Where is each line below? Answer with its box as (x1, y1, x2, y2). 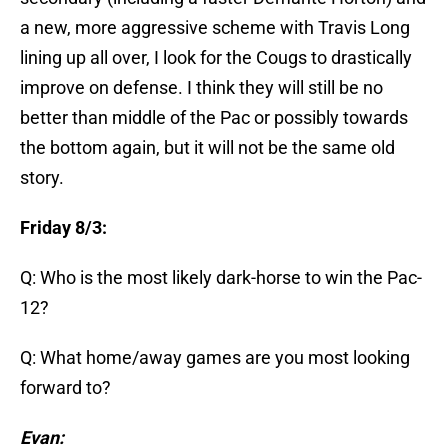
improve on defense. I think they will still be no (20, 77, 383, 99)
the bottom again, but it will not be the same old (20, 137, 395, 159)
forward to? (20, 377, 111, 399)
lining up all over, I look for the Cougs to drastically (20, 47, 412, 69)
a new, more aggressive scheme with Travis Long (20, 17, 410, 39)
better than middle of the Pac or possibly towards (20, 107, 408, 129)
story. (20, 167, 64, 189)
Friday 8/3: (20, 217, 107, 239)
